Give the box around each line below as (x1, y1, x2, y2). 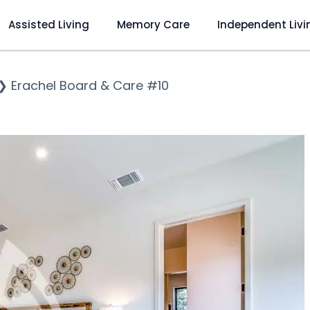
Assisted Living (8, 17, 89, 32)
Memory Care (116, 17, 190, 32)
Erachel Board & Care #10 (11, 77, 169, 94)
